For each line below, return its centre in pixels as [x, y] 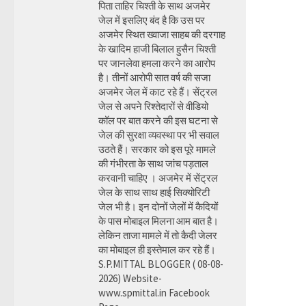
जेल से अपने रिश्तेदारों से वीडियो [153, 106]
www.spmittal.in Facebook [154, 293]
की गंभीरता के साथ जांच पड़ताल [153, 164]
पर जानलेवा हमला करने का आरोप [157, 63]
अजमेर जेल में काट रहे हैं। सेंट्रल [158, 92]
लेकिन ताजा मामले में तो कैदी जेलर [158, 235]
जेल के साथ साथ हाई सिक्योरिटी [154, 192]
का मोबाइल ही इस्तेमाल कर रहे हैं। [157, 250]
